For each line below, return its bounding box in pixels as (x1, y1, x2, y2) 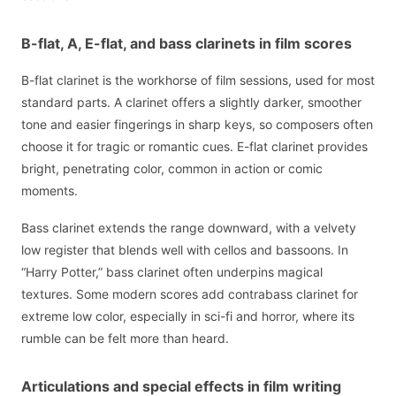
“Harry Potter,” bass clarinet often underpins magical (21, 264, 323, 280)
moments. (21, 182, 78, 198)
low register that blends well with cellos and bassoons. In (21, 242, 348, 258)
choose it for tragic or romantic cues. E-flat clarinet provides (21, 138, 368, 154)
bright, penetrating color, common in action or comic (21, 160, 323, 176)
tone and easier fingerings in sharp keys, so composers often (21, 116, 373, 132)
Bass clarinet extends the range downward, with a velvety (21, 220, 356, 236)
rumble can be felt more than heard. (21, 331, 229, 346)
